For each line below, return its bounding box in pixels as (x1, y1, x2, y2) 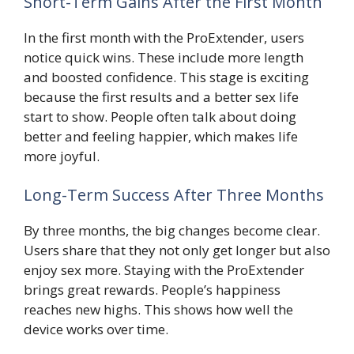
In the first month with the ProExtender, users (24, 28, 304, 47)
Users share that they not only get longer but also (24, 241, 330, 260)
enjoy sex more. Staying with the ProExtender (24, 261, 304, 280)
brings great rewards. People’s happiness (24, 281, 281, 299)
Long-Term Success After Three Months (24, 184, 324, 206)
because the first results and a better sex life (24, 87, 299, 106)
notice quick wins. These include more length (24, 47, 303, 66)
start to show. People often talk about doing (24, 107, 296, 126)
